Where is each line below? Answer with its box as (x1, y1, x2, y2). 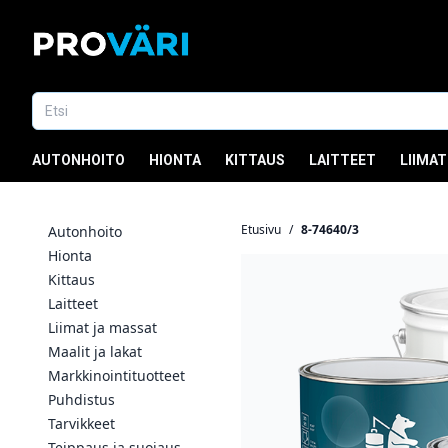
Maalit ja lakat (48, 342, 142, 361)
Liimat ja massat (48, 318, 157, 337)
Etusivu (241, 221, 281, 238)
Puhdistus (48, 390, 115, 409)
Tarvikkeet (48, 414, 115, 433)
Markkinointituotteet (48, 366, 185, 385)
